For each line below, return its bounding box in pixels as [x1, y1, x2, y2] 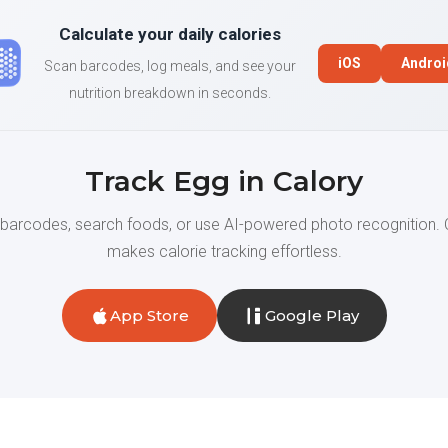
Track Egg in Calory [85, 164, 363, 198]
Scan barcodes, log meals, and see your [43, 58, 296, 74]
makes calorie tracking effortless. [106, 242, 342, 261]
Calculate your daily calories [58, 24, 281, 44]
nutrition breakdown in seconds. [68, 85, 271, 101]
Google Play [264, 306, 359, 325]
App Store [109, 306, 189, 325]
